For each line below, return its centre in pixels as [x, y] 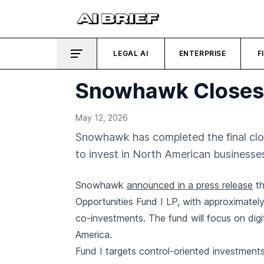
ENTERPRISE [202, 53]
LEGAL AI [131, 53]
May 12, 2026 [102, 118]
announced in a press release [190, 185]
